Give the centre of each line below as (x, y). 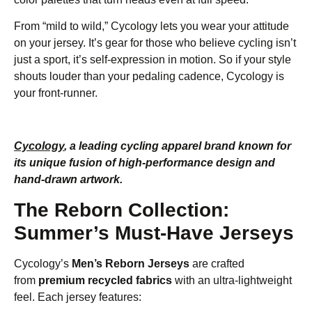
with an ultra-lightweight (232, 280)
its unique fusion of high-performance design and (145, 163)
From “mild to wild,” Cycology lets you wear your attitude (151, 26)
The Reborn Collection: (122, 210)
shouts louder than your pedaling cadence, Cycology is (149, 77)
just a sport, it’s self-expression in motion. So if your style (153, 60)
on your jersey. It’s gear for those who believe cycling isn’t (155, 43)
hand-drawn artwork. (68, 180)
